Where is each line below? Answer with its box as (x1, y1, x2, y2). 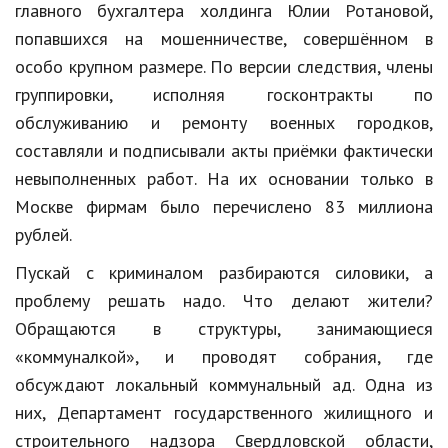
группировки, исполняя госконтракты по (15, 83, 433, 107)
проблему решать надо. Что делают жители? (15, 289, 433, 313)
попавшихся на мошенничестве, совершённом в (15, 27, 433, 51)
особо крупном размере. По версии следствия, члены (15, 55, 433, 79)
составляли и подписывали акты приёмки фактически (15, 139, 433, 163)
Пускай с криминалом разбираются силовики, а (15, 261, 433, 285)
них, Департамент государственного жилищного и (15, 401, 433, 425)
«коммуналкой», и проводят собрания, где (15, 345, 433, 369)
